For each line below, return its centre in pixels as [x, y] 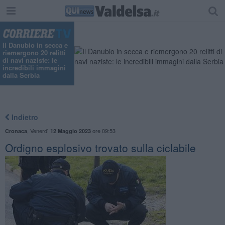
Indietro [24, 117]
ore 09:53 [103, 130]
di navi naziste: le [30, 60]
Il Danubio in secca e [35, 45]
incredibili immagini [34, 68]
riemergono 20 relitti [34, 53]
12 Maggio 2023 [70, 131]
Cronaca [16, 131]
